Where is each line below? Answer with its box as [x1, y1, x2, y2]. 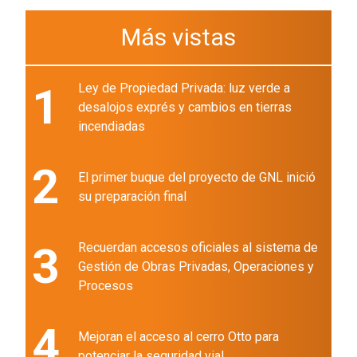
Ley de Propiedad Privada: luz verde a [78, 80, 290, 96]
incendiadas [78, 119, 145, 135]
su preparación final [78, 189, 186, 205]
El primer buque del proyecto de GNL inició [78, 170, 316, 186]
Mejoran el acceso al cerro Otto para [78, 329, 279, 345]
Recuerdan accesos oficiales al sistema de [78, 240, 318, 256]
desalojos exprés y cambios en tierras [78, 100, 292, 116]
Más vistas [121, 23, 236, 52]
